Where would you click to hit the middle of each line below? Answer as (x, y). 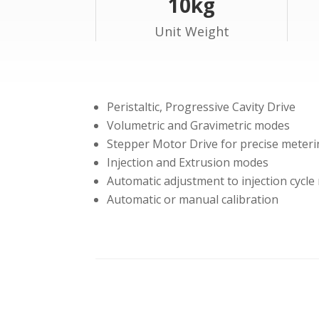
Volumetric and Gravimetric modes (199, 125)
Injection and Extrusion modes (188, 162)
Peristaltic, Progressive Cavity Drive (202, 107)
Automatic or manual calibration (193, 199)
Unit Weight (192, 32)
